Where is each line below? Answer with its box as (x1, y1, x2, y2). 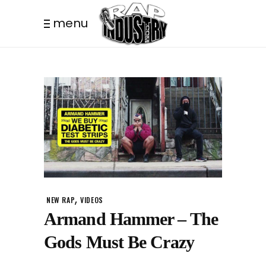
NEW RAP (46, 195, 75, 205)
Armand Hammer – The (44, 209, 218, 229)
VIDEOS (80, 195, 103, 205)
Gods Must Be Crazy (44, 232, 194, 252)
